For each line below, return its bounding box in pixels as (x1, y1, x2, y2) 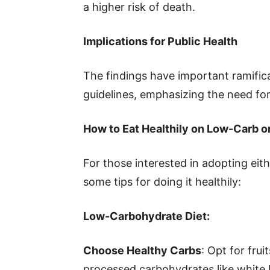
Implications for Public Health (83, 35, 237, 48)
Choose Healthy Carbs (83, 244, 201, 257)
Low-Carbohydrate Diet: (83, 210, 210, 222)
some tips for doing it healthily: (83, 175, 241, 188)
